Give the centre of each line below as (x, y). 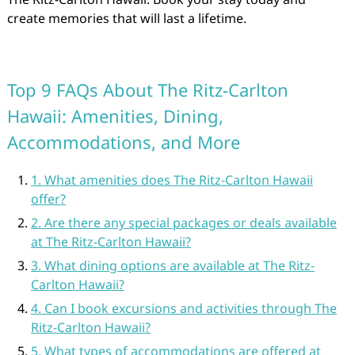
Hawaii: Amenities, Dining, (115, 116)
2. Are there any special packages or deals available (183, 223)
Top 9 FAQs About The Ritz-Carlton (147, 90)
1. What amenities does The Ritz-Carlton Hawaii (172, 180)
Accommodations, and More (123, 142)
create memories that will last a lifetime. (126, 18)
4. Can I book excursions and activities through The (183, 308)
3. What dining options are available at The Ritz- (172, 265)
